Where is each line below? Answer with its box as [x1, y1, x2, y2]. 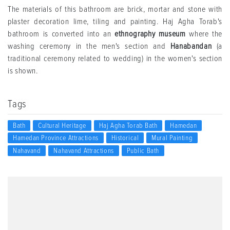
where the [185, 29, 223, 39]
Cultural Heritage [38, 121, 86, 130]
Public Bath [126, 146, 159, 155]
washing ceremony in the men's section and [8, 41, 170, 51]
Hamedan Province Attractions [13, 133, 99, 143]
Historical [111, 133, 139, 143]
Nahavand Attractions [53, 146, 114, 155]
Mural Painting [151, 133, 193, 143]
